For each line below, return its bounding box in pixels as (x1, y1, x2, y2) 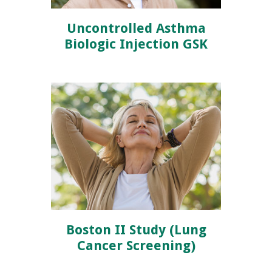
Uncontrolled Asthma (66, 21, 206, 36)
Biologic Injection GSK (64, 36, 208, 52)
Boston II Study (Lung (66, 222, 206, 238)
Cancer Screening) (76, 238, 195, 254)
